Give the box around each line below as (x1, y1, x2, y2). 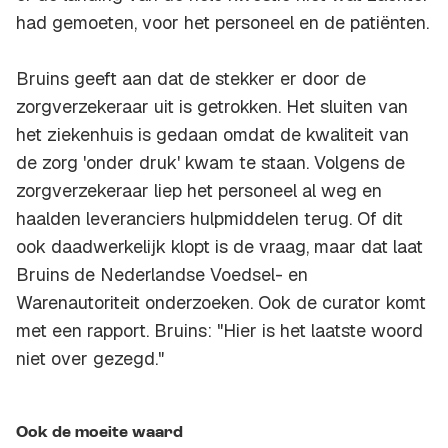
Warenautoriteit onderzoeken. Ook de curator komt (16, 291, 426, 315)
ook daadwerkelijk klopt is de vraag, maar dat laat (16, 235, 423, 259)
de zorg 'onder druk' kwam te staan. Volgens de (16, 151, 405, 175)
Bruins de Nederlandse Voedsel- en (16, 263, 308, 287)
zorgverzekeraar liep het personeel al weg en (16, 179, 382, 203)
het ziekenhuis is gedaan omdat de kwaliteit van (16, 123, 409, 147)
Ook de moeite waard (16, 425, 183, 442)
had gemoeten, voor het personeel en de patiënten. (16, 11, 429, 35)
